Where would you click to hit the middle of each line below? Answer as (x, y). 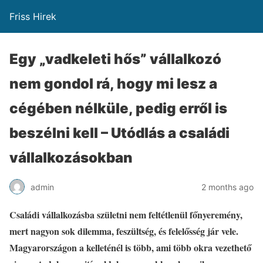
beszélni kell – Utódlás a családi (119, 133)
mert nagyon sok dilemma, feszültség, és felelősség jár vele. (124, 231)
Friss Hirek (33, 16)
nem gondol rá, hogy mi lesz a (113, 84)
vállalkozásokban (71, 158)
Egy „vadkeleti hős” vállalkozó (115, 59)
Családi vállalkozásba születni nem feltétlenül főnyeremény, (126, 215)
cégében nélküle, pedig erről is (118, 108)
